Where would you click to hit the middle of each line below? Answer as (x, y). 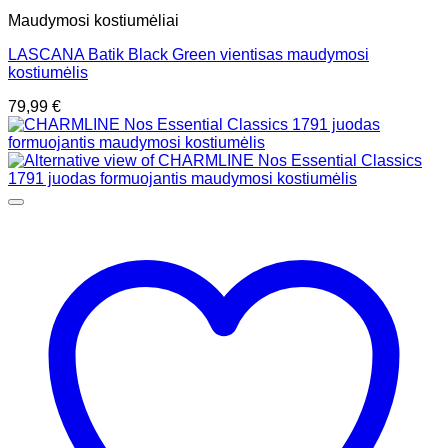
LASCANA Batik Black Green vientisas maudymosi (188, 55)
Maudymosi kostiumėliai (93, 21)
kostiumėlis (48, 73)
